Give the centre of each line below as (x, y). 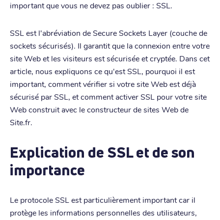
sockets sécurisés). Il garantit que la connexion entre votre (110, 45)
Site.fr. (21, 122)
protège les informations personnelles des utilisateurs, (103, 212)
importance (47, 170)
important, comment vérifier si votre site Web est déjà (103, 83)
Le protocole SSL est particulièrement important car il (103, 199)
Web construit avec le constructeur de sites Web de (99, 109)
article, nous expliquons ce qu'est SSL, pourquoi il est (102, 71)
